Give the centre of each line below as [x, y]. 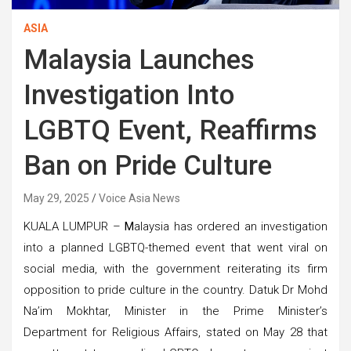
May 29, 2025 [56, 198]
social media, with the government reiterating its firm [175, 268]
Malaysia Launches [139, 60]
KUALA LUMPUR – [74, 226]
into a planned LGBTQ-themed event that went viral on [175, 247]
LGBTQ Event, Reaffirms [170, 130]
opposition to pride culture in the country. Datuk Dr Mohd [175, 289]
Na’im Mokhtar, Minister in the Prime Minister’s [175, 311]
